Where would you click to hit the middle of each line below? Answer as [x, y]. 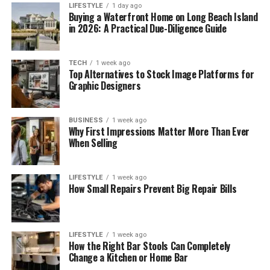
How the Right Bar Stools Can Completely [149, 246]
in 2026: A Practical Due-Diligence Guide [147, 28]
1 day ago [127, 5]
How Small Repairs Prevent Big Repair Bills [152, 188]
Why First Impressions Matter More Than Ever [159, 131]
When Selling [93, 143]
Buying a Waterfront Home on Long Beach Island [163, 17]
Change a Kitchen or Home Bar [128, 257]
